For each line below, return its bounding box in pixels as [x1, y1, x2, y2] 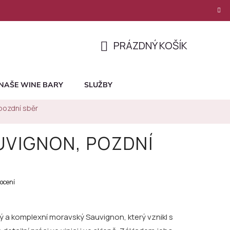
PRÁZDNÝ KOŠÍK [113, 38, 187, 52]
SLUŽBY [84, 80, 112, 90]
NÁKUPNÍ [100, 50, 141, 65]
